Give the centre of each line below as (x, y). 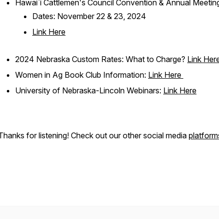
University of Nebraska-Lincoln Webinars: (89, 90)
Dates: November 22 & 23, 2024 (89, 16)
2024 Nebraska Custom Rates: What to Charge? (101, 59)
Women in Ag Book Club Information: (82, 75)
